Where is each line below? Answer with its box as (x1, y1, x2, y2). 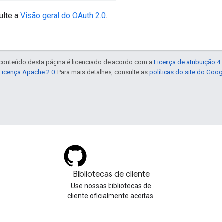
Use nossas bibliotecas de (71, 182, 151, 190)
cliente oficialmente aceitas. (67, 192, 155, 200)
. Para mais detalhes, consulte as (55, 68, 149, 76)
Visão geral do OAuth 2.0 (20, 10, 106, 20)
